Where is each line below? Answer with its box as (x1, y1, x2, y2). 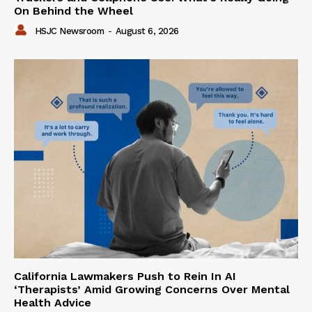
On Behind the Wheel (14, 3, 133, 17)
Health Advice (14, 295, 91, 309)
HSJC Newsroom (34, 26, 104, 37)
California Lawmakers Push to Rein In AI (14, 269, 236, 283)
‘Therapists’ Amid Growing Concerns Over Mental (14, 282, 290, 296)
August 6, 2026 (115, 26, 179, 37)
